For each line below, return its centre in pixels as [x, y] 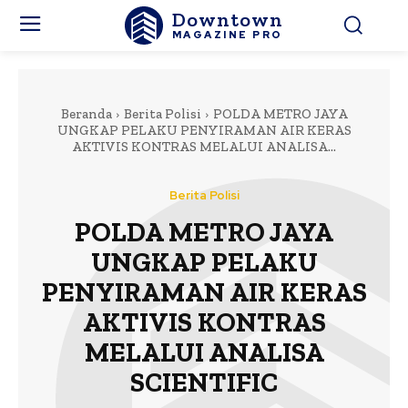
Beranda [86, 114]
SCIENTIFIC [204, 382]
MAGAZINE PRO [227, 34]
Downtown [227, 19]
